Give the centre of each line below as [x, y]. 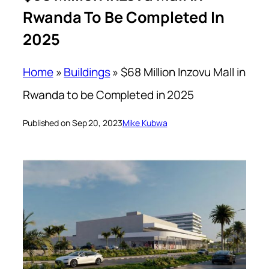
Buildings [87, 72]
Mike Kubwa [145, 123]
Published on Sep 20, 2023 [73, 123]
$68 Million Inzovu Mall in [183, 72]
